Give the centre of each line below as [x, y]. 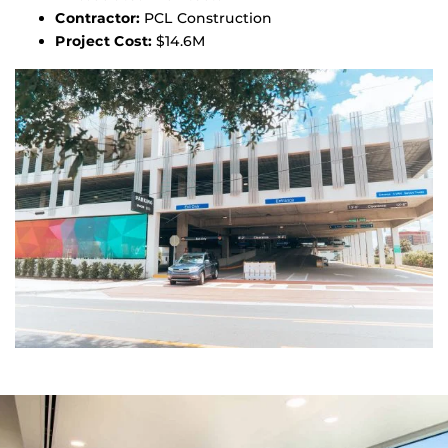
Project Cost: [103, 41]
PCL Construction [206, 18]
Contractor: [97, 18]
